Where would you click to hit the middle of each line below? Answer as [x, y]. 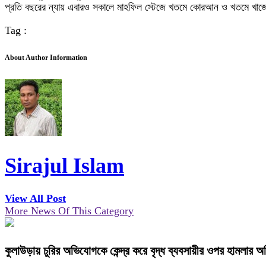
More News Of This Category [69, 211]
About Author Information [46, 58]
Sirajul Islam [64, 166]
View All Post [35, 199]
